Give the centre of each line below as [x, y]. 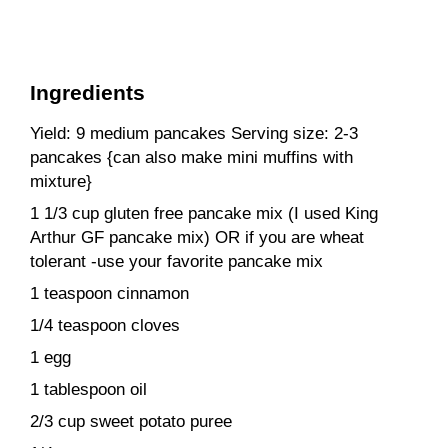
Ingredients [87, 92]
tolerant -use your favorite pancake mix [176, 261]
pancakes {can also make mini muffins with [191, 157]
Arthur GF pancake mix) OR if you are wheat [197, 237]
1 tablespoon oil [88, 389]
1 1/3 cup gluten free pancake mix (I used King [204, 213]
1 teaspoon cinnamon [109, 293]
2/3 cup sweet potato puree [131, 421]
